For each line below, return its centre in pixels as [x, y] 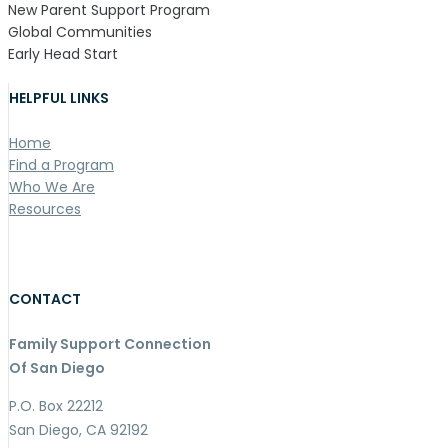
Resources [45, 209]
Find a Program [61, 165]
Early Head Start [63, 53]
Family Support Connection [110, 344]
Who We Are [52, 187]
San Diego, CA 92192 [78, 430]
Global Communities [80, 31]
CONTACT [45, 298]
